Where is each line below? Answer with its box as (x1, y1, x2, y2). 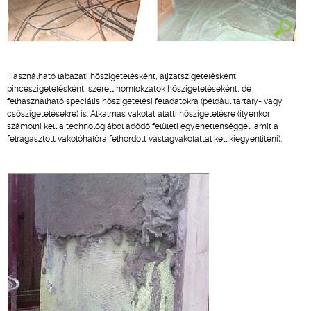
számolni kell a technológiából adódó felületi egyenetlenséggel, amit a (7, 121, 278, 131)
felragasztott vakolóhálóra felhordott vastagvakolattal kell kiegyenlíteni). (7, 134, 282, 144)
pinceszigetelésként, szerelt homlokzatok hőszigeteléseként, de (7, 84, 251, 94)
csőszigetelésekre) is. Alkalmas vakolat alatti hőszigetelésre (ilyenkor (7, 109, 270, 119)
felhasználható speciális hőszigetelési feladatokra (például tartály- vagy (7, 96, 283, 106)
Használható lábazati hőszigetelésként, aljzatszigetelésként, (7, 72, 238, 81)
